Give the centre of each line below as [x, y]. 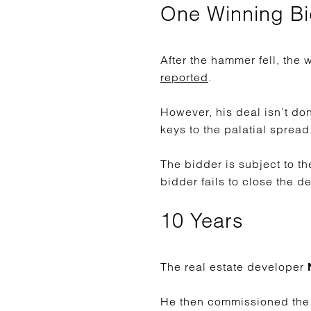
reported [184, 77]
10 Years [202, 220]
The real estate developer [232, 267]
